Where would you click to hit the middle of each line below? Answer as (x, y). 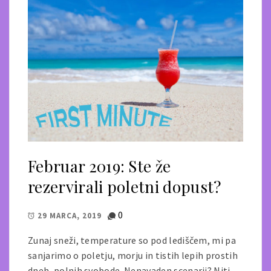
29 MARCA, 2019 (70, 215)
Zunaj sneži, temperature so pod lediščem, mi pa (132, 240)
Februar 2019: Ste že (100, 166)
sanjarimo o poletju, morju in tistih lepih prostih (133, 255)
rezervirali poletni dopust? (125, 186)
